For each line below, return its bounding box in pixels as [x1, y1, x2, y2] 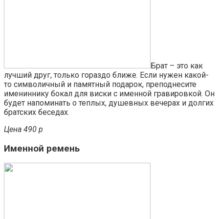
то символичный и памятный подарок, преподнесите [4, 79, 197, 89]
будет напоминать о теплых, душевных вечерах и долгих [4, 98, 214, 108]
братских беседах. [4, 107, 69, 117]
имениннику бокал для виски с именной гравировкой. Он [4, 88, 215, 98]
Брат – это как [151, 61, 203, 70]
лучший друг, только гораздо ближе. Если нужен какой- [4, 70, 209, 80]
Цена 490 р [4, 124, 43, 134]
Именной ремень [4, 143, 80, 154]
